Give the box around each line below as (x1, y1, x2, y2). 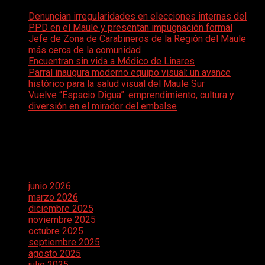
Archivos (5, 152, 62, 169)
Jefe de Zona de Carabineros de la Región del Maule (28, 33, 246, 45)
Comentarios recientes (5, 124, 151, 141)
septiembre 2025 (28, 236, 100, 248)
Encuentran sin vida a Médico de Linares (28, 56, 195, 67)
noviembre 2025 (28, 214, 96, 225)
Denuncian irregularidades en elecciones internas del (28, 11, 247, 22)
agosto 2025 (28, 247, 81, 259)
